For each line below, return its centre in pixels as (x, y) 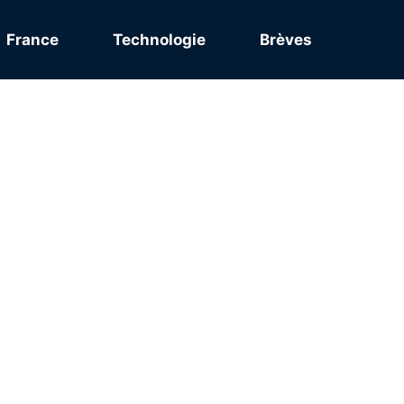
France (32, 40)
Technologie (159, 40)
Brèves (286, 40)
